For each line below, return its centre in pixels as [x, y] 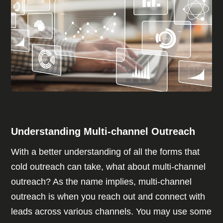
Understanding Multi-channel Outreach [103, 132]
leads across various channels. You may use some [111, 212]
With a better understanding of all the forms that [106, 152]
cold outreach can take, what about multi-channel [109, 167]
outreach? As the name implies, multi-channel [102, 182]
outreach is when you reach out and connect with [108, 197]
